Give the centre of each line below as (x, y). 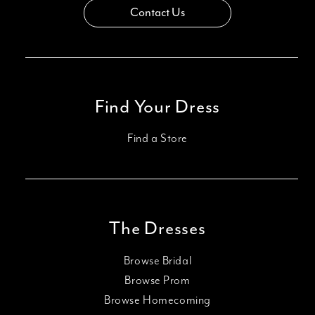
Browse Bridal (157, 261)
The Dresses (157, 229)
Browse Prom (157, 281)
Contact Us (157, 13)
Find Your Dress (157, 107)
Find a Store (157, 139)
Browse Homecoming (157, 300)
